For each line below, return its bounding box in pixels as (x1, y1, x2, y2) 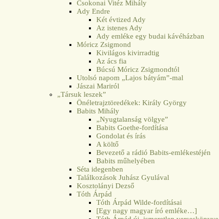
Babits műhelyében (96, 156, 155, 165)
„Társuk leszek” (57, 90, 107, 98)
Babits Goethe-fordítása (96, 123, 169, 131)
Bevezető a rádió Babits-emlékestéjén (96, 148, 211, 156)
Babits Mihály (77, 107, 120, 115)
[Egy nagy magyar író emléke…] (96, 206, 197, 215)
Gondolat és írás (96, 131, 146, 140)
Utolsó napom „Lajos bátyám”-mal (77, 73, 184, 82)
